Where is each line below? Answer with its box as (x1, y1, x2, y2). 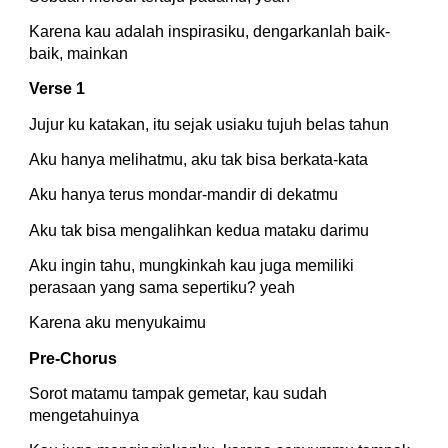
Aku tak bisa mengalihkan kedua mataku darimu (29, 221, 370, 239)
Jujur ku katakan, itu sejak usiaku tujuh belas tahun (29, 115, 390, 133)
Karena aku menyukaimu (29, 314, 207, 332)
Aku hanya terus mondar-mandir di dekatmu (29, 186, 339, 204)
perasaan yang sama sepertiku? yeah (29, 279, 296, 297)
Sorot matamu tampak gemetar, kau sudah (29, 385, 328, 403)
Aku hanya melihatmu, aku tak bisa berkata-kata (29, 151, 369, 169)
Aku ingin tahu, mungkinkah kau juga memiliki (29, 257, 355, 275)
